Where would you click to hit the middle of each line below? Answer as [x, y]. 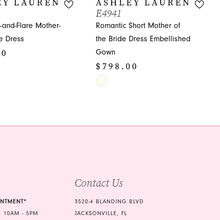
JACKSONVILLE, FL [101, 214]
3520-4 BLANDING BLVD [110, 202]
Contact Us [99, 183]
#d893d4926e [118, 119]
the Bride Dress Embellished [143, 39]
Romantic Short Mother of [138, 25]
